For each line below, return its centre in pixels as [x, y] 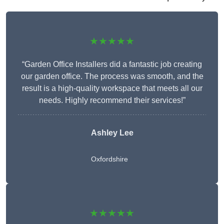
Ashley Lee [112, 133]
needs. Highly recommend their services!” [112, 100]
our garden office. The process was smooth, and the [112, 76]
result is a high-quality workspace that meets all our [112, 88]
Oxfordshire [109, 159]
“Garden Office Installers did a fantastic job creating [112, 64]
